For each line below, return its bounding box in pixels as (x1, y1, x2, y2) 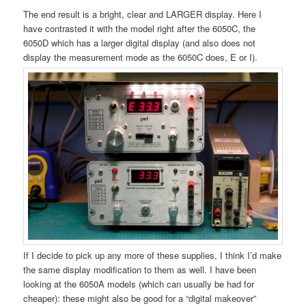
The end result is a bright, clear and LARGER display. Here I (23, 8, 262, 21)
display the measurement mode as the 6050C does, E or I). (23, 51, 258, 64)
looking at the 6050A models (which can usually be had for (23, 277, 255, 290)
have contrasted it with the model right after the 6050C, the (23, 22, 256, 36)
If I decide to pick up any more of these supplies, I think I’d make (23, 248, 282, 262)
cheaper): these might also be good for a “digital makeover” (23, 291, 257, 305)
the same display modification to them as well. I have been (23, 262, 257, 276)
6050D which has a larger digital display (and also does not (23, 36, 256, 50)
